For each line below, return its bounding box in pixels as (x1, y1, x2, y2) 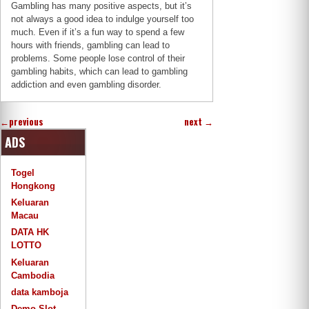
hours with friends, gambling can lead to (11, 39, 170, 50)
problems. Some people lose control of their (11, 52, 186, 63)
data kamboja (11, 286, 69, 297)
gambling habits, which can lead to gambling (11, 66, 188, 77)
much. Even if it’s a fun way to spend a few (11, 26, 185, 37)
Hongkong (11, 181, 56, 192)
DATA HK (11, 227, 50, 238)
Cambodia (11, 270, 55, 281)
